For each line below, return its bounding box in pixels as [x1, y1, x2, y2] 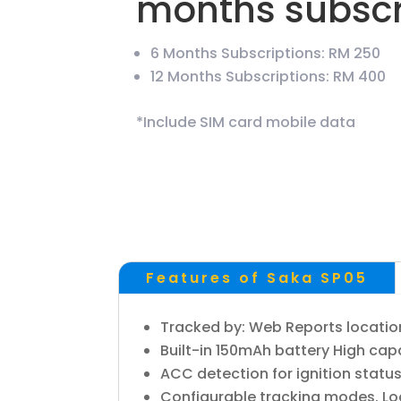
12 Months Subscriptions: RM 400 [150, 65, 386, 87]
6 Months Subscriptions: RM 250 [150, 42, 380, 64]
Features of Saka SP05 [146, 267, 368, 288]
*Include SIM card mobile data [136, 111, 355, 132]
